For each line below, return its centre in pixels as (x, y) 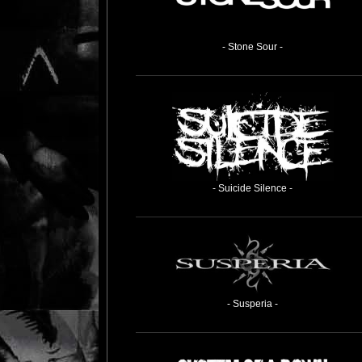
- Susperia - (253, 304)
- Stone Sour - (253, 47)
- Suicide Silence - (253, 189)
